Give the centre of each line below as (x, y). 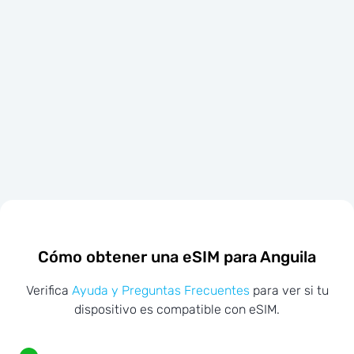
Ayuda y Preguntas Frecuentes (160, 291)
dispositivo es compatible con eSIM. (177, 310)
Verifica (49, 291)
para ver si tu (289, 291)
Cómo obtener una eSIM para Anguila (177, 256)
